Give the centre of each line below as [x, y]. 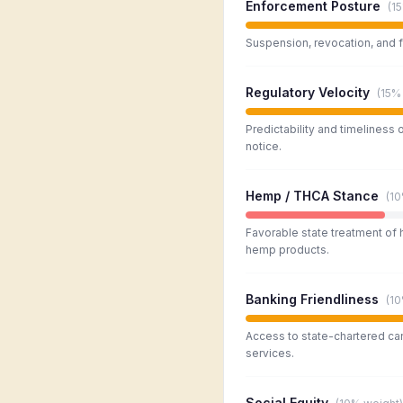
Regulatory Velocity [308, 92]
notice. [264, 146]
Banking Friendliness [312, 299]
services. [270, 353]
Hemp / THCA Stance [312, 196]
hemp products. [287, 250]
